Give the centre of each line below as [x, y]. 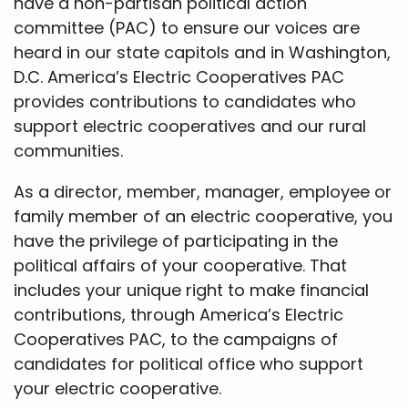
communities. [71, 150]
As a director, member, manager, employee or [203, 191]
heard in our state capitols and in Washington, [202, 52]
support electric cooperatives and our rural [190, 126]
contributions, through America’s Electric [178, 314]
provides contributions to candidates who [185, 101]
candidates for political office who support [189, 363]
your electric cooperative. [117, 388]
